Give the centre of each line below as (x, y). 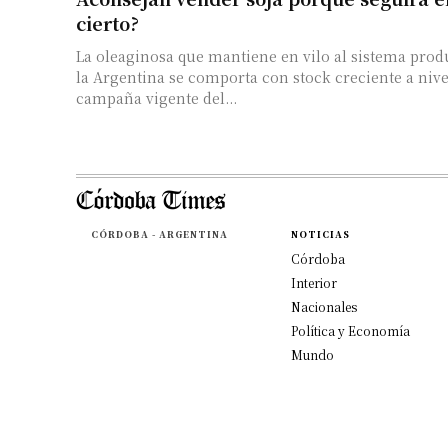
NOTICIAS (320, 234)
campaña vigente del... (156, 97)
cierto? (107, 22)
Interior (313, 282)
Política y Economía (350, 330)
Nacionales (323, 306)
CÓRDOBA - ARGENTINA (159, 234)
